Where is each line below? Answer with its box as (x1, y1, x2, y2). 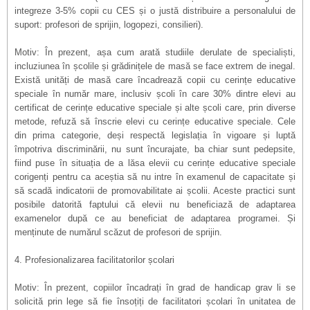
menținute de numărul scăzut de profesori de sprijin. (15, 227, 222, 237)
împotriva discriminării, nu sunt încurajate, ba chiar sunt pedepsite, (15, 144, 295, 154)
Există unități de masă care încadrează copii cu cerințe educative (15, 75, 295, 85)
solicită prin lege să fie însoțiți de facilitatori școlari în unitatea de (15, 296, 295, 307)
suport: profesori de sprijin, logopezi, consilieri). (15, 19, 203, 30)
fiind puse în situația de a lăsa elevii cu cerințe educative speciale (15, 158, 295, 168)
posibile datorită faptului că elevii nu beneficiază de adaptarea (15, 199, 295, 210)
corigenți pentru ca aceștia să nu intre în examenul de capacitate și (15, 172, 295, 182)
